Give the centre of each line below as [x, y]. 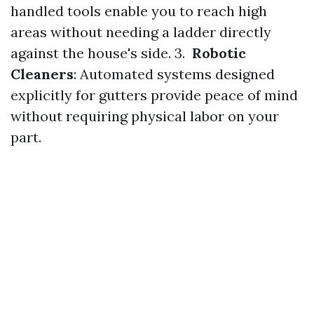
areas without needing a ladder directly [141, 32]
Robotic [217, 53]
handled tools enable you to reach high [139, 11]
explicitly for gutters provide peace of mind [154, 95]
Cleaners [42, 74]
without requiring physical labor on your [145, 116]
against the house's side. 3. [100, 53]
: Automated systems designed [174, 74]
